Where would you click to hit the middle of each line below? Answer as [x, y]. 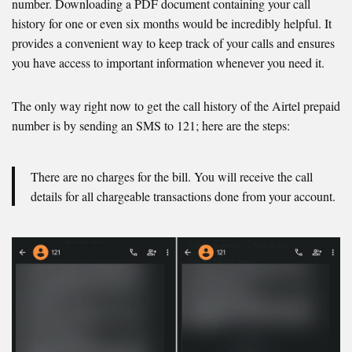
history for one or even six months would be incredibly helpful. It [172, 24]
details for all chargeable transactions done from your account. [183, 196]
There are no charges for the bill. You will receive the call [172, 177]
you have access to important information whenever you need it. [168, 63]
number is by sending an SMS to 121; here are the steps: [151, 126]
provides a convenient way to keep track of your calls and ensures [173, 43]
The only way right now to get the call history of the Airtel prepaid [176, 106]
